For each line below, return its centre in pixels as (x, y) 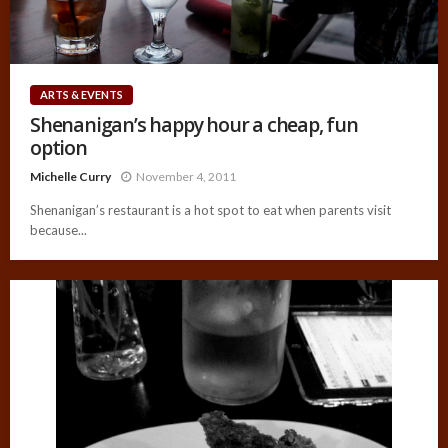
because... (58, 229)
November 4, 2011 (186, 176)
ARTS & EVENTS (81, 94)
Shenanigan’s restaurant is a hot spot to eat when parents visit (210, 209)
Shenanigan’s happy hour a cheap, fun (194, 124)
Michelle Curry (70, 176)
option (58, 147)
